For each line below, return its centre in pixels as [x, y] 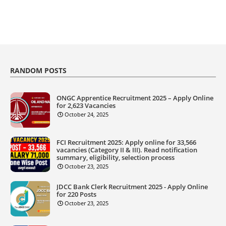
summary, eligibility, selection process [116, 157]
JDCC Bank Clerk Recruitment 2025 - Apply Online [132, 186]
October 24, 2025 [87, 114]
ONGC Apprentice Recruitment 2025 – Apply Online [135, 98]
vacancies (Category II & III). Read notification [127, 150]
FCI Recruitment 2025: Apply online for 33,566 [126, 142]
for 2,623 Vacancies [86, 105]
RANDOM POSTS [38, 70]
